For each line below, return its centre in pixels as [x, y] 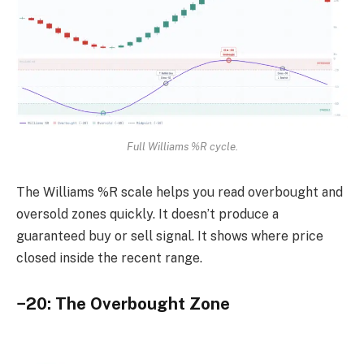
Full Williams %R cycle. [182, 147]
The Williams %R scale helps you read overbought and [180, 193]
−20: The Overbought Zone [123, 303]
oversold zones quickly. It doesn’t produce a [147, 214]
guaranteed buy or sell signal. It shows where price [170, 236]
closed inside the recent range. [109, 258]
